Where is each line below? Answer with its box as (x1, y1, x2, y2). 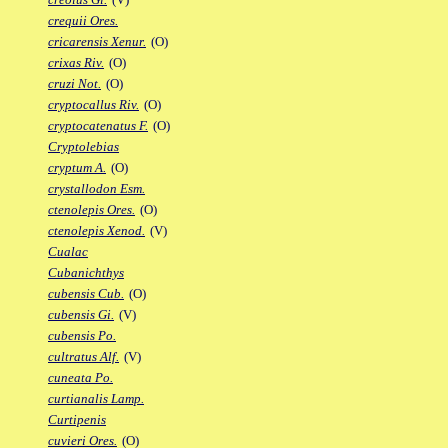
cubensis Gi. (48, 307, 114, 323)
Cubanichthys (48, 265, 124, 281)
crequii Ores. (48, 13, 118, 29)
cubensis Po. (48, 328, 116, 344)
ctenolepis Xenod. (48, 223, 145, 239)
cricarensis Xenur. (48, 34, 146, 50)
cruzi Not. (48, 76, 101, 92)
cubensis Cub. (48, 286, 124, 302)
